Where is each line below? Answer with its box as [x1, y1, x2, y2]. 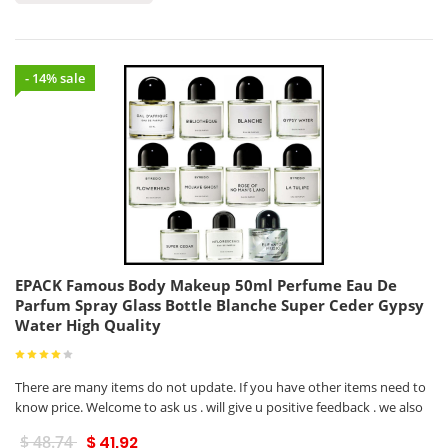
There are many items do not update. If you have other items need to [15, 378, 426, 396]
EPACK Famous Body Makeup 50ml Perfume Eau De [15, 275, 397, 295]
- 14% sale [25, 69, 85, 87]
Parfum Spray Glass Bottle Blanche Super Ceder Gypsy [15, 295, 424, 315]
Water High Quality [15, 315, 161, 335]
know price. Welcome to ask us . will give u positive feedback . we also [15, 398, 423, 416]
